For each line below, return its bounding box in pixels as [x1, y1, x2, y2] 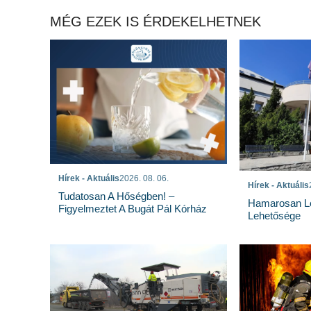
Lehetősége [247, 209, 301, 221]
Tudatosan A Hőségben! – [58, 190, 174, 202]
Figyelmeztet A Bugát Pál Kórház [58, 202, 212, 215]
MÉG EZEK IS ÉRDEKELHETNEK [50, 14, 261, 30]
